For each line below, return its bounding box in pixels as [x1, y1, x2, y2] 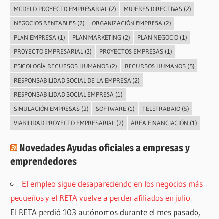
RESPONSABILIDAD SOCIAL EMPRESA [13, 90, 114, 99]
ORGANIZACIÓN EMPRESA [91, 19, 162, 27]
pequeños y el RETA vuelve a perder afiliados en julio [10, 193, 191, 203]
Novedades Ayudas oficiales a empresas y [19, 142, 190, 154]
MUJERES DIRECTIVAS [123, 4, 182, 13]
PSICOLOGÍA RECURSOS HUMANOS [13, 62, 109, 70]
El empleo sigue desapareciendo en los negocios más [22, 178, 203, 189]
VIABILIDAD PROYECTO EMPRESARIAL [13, 119, 115, 127]
